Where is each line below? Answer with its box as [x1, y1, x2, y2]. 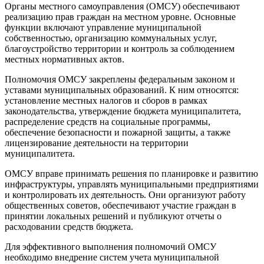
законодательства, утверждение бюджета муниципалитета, [5, 105, 241, 116]
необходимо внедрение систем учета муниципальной [5, 252, 219, 262]
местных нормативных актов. [5, 54, 124, 64]
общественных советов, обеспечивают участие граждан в [5, 200, 236, 210]
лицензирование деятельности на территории [5, 137, 189, 148]
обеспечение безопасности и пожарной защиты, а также [5, 127, 230, 137]
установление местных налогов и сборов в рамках [5, 95, 207, 105]
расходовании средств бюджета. [5, 221, 133, 232]
